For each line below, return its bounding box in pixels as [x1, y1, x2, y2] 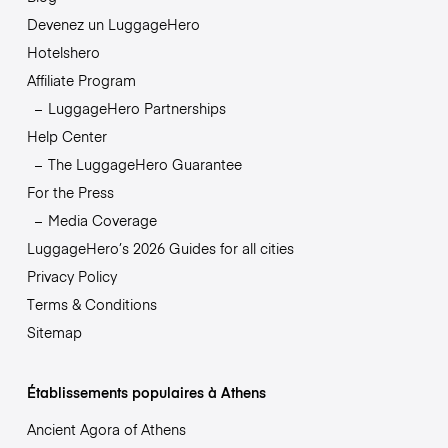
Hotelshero [26, 42, 100, 63]
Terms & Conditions [26, 294, 157, 315]
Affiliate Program [26, 70, 136, 91]
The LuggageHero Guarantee [47, 154, 242, 175]
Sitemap [26, 322, 82, 343]
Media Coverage [47, 210, 157, 231]
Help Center [26, 126, 107, 147]
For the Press [26, 182, 114, 203]
